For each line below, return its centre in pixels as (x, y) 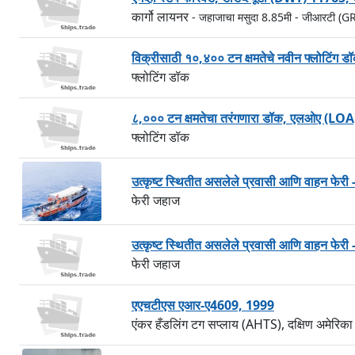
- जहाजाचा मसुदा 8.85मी (242, 17)
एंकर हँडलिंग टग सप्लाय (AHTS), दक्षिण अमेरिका (242, 324)
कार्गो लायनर (162, 17)
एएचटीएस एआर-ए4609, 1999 (203, 305)
